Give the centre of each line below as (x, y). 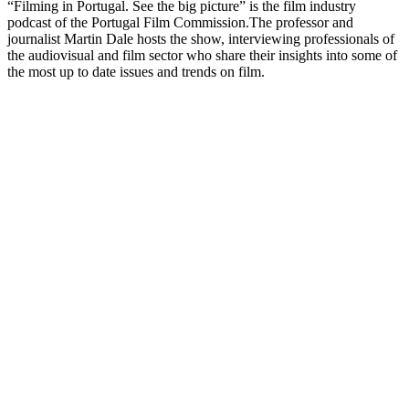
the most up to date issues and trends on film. (136, 71)
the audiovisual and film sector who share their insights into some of (202, 55)
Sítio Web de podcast (68, 88)
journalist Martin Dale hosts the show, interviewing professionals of (201, 38)
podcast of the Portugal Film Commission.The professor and (180, 22)
